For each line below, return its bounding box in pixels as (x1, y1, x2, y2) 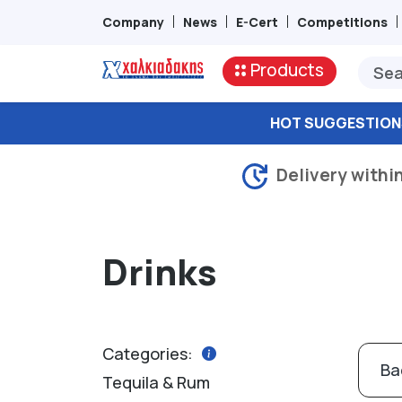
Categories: (102, 342, 193, 364)
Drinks (102, 246, 217, 296)
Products (250, 58, 324, 82)
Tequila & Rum (102, 371, 210, 393)
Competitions (297, 13, 388, 31)
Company (102, 13, 164, 31)
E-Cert (236, 13, 278, 31)
